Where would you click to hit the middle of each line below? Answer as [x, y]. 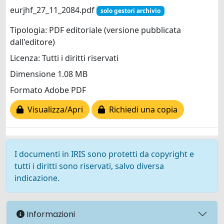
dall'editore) [32, 42]
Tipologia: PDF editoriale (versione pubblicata [95, 30]
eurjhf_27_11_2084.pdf [53, 10]
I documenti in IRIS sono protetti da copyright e [104, 154]
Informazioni [50, 214]
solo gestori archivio [130, 11]
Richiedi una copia [141, 110]
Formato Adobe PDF [48, 90]
